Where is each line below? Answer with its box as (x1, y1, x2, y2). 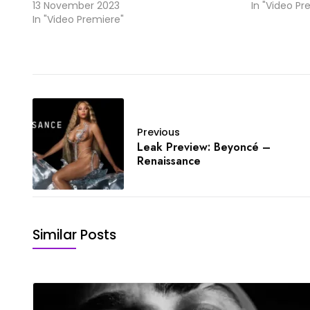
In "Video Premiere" (33, 12, 124, 26)
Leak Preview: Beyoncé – (137, 138, 271, 155)
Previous (137, 125, 180, 139)
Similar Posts (33, 225, 116, 244)
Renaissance (137, 152, 201, 169)
